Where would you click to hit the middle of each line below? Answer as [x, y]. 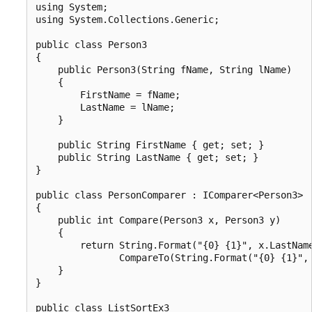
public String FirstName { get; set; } [150, 145]
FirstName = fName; [108, 94]
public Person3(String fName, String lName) [164, 69]
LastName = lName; [105, 107]
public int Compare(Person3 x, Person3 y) [158, 220]
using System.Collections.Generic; [127, 19]
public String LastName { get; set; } [147, 157]
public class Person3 [91, 44]
